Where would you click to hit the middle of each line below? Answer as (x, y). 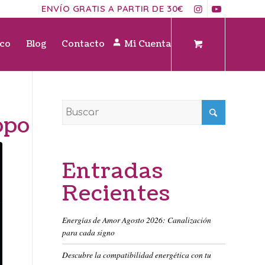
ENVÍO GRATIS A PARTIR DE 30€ (112, 9)
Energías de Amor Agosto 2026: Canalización (137, 220)
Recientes (117, 194)
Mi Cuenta (148, 44)
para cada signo (89, 232)
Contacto (83, 44)
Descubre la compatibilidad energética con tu (137, 255)
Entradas (113, 171)
